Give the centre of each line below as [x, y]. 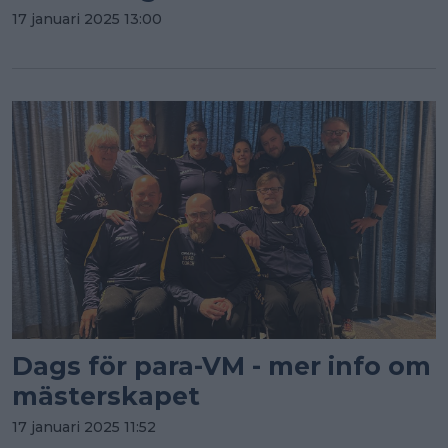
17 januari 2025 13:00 [87, 18]
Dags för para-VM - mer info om [221, 366]
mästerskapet [106, 396]
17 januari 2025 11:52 [84, 427]
